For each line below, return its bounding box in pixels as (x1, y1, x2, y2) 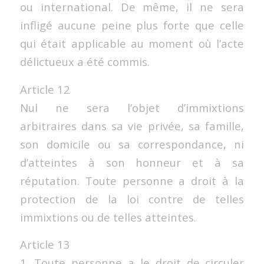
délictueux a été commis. (19, 54, 150, 70)
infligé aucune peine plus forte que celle (19, 18, 245, 33)
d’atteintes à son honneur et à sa (19, 154, 245, 170)
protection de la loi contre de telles (19, 191, 245, 206)
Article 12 (19, 81, 70, 97)
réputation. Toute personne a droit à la (19, 173, 245, 188)
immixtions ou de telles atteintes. (19, 209, 196, 225)
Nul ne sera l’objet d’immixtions (19, 100, 245, 115)
